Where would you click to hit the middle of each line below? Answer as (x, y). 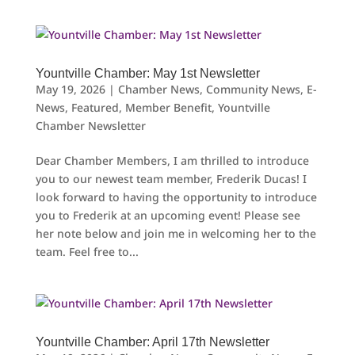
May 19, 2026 (70, 89)
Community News (253, 89)
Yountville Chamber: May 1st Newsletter (147, 73)
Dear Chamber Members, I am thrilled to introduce (172, 160)
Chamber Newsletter (90, 125)
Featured (95, 107)
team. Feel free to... (87, 251)
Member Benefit (168, 107)
